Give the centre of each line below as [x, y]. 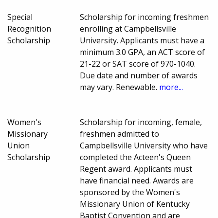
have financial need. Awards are [137, 180]
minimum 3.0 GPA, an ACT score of [143, 52]
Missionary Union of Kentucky [135, 204]
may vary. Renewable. [120, 87]
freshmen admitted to [120, 134]
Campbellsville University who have [144, 145]
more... [171, 87]
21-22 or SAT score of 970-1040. [138, 64]
